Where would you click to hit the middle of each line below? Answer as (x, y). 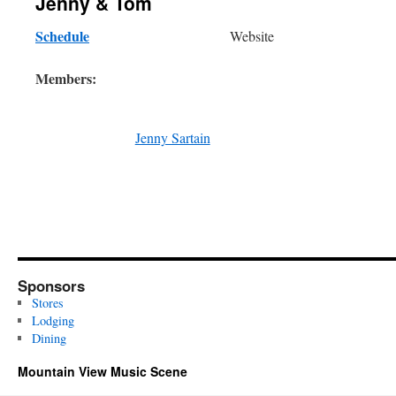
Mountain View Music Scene (103, 372)
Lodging (53, 321)
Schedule (62, 36)
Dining (49, 339)
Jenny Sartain (172, 138)
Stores (47, 303)
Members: (66, 78)
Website (251, 36)
